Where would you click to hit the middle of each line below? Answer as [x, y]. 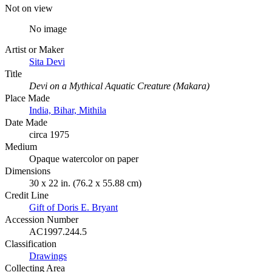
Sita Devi [47, 61]
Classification [31, 243]
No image [48, 29]
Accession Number [42, 219]
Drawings [48, 256]
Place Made [27, 98]
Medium [21, 146]
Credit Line [27, 195]
